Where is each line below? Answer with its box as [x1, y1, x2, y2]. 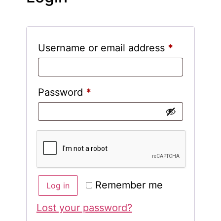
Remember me [95, 179, 163, 191]
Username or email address [37, 41, 168, 54]
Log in [46, 180, 70, 190]
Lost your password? [36, 201, 132, 214]
